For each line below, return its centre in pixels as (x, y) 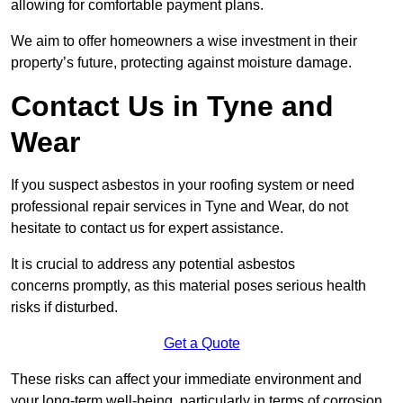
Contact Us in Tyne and (172, 106)
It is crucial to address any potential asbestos (153, 264)
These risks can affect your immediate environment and (186, 379)
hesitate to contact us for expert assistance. (147, 228)
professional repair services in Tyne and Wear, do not (179, 206)
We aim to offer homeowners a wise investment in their (184, 40)
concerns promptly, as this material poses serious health (188, 285)
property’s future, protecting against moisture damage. (181, 62)
